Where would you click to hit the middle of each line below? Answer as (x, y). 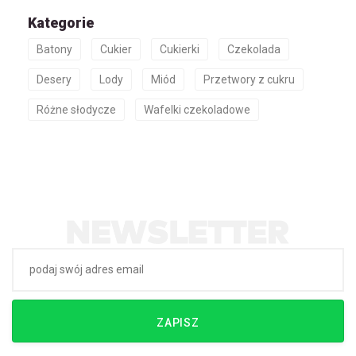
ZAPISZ (178, 322)
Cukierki (180, 50)
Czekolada (254, 50)
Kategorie (61, 23)
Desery (54, 80)
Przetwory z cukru (249, 80)
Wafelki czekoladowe (197, 110)
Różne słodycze (76, 110)
